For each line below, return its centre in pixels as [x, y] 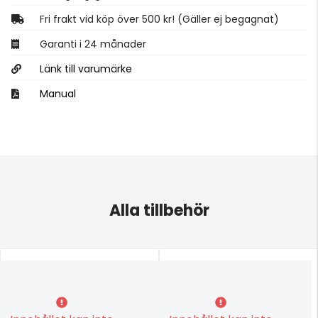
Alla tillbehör [159, 210]
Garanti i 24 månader [93, 44]
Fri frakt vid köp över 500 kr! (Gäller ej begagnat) [159, 19]
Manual [58, 93]
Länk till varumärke [86, 68]
